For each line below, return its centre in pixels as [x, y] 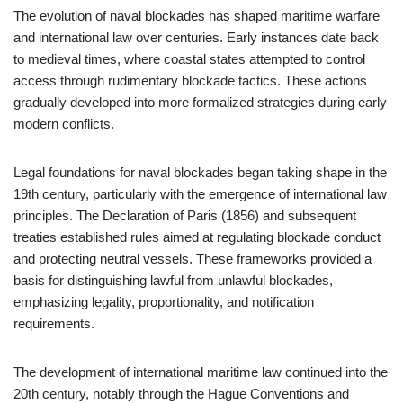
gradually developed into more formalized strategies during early [200, 102]
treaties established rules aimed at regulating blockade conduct [197, 237]
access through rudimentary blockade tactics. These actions [190, 81]
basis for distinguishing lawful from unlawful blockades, [173, 280]
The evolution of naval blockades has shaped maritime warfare [197, 16]
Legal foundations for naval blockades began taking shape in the [200, 172]
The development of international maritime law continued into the [201, 372]
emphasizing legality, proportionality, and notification [164, 302]
